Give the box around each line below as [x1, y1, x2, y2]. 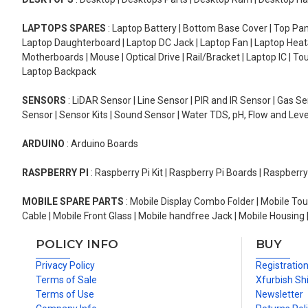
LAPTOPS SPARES [22, 23, 106, 34]
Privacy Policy [36, 260, 95, 271]
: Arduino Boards [65, 138, 138, 149]
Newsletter [256, 289, 303, 300]
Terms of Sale [36, 274, 97, 285]
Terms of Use [36, 289, 94, 300]
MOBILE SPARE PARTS [22, 196, 124, 207]
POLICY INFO [36, 237, 118, 251]
